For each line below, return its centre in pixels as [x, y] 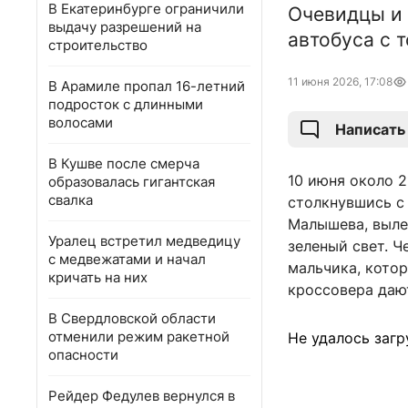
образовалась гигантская [132, 182]
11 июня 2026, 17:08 [340, 82]
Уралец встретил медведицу [144, 241]
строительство [98, 45]
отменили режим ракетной [139, 337]
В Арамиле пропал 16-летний [147, 86]
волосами [81, 122]
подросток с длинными [126, 104]
